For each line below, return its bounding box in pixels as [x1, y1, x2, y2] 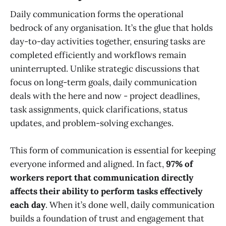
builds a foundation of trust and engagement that [10, 213, 204, 224]
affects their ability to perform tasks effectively [10, 186, 202, 197]
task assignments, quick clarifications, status [10, 104, 188, 116]
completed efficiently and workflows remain [10, 49, 186, 61]
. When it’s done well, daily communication [45, 199, 214, 211]
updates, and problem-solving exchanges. [10, 118, 174, 129]
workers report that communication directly [10, 172, 193, 184]
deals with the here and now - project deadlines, [10, 90, 200, 102]
